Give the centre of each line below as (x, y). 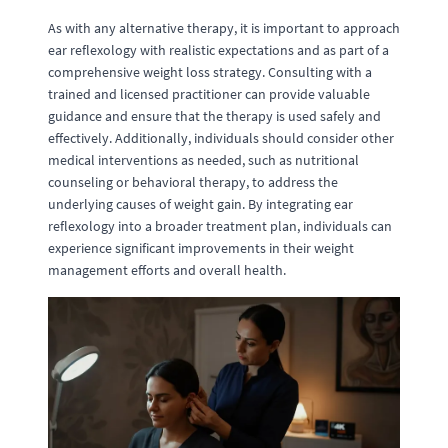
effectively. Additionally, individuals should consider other (221, 138)
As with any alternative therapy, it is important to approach (224, 28)
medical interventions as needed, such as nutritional (203, 160)
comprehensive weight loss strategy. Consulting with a (210, 72)
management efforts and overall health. (167, 270)
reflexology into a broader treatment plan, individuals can (220, 226)
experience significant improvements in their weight (201, 248)
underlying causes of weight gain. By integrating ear (200, 204)
